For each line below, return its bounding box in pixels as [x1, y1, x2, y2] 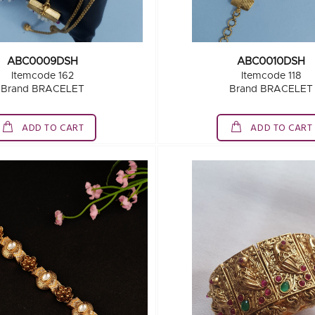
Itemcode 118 [240, 71, 301, 81]
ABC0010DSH [236, 56, 305, 67]
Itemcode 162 [11, 71, 74, 81]
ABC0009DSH [6, 56, 78, 67]
